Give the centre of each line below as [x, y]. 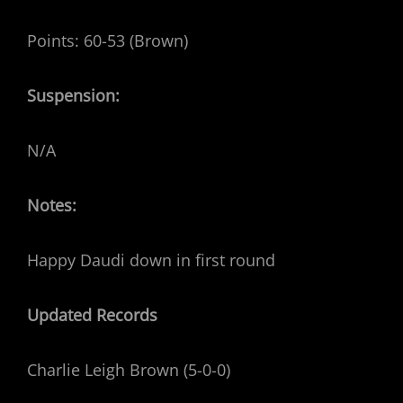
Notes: [52, 205]
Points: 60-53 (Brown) [107, 40]
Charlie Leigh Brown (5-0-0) [129, 370]
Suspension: [73, 95]
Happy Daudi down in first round [151, 260]
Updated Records [92, 315]
